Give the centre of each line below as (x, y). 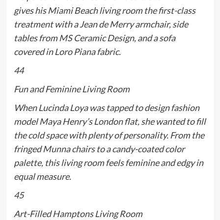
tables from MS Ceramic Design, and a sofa (94, 38)
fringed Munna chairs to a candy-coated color (99, 149)
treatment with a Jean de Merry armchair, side (101, 24)
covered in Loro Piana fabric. (67, 52)
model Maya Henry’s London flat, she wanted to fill (110, 122)
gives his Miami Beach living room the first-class (104, 11)
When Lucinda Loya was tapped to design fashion (106, 108)
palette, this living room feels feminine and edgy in (108, 163)
